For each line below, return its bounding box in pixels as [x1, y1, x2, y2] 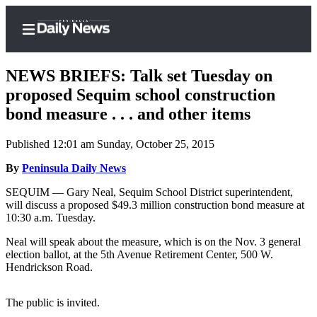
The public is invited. [6, 296, 100, 309]
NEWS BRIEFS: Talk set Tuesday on [6, 67, 272, 86]
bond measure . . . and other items [6, 105, 250, 124]
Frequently [68, 253, 132, 267]
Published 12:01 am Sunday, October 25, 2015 [6, 138, 214, 151]
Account [68, 226, 116, 241]
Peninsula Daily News [22, 162, 126, 175]
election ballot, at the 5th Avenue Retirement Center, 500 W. [6, 248, 273, 261]
